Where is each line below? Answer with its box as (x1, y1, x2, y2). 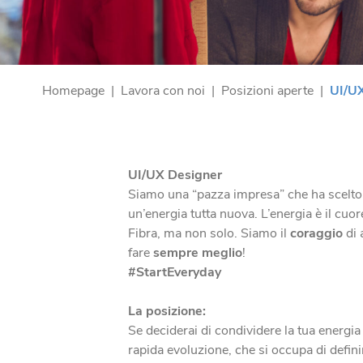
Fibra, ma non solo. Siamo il (127, 224, 290, 242)
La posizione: (127, 302, 206, 320)
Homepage (42, 82, 105, 100)
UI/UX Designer (127, 166, 222, 184)
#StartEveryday (127, 263, 221, 281)
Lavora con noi (121, 82, 205, 100)
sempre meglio (152, 244, 242, 262)
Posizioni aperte (221, 82, 314, 100)
